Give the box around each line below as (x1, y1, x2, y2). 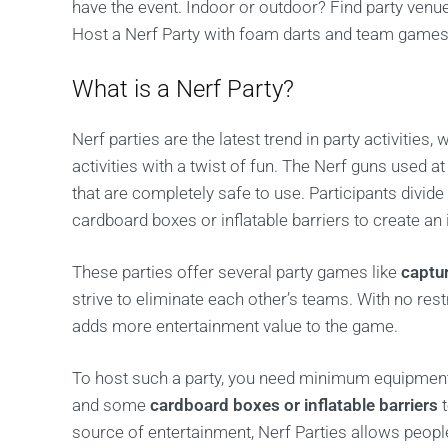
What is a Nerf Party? (72, 75, 294, 103)
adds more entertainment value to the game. (72, 316, 398, 336)
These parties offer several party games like (72, 262, 401, 282)
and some (72, 395, 150, 415)
